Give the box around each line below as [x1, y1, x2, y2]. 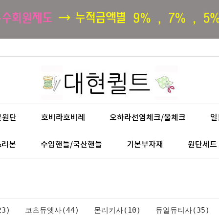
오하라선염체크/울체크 [109, 113, 186, 122]
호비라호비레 [41, 113, 85, 122]
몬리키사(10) [94, 206, 141, 215]
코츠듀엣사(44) [25, 206, 79, 215]
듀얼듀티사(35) [155, 206, 210, 215]
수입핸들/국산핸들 [41, 140, 102, 149]
